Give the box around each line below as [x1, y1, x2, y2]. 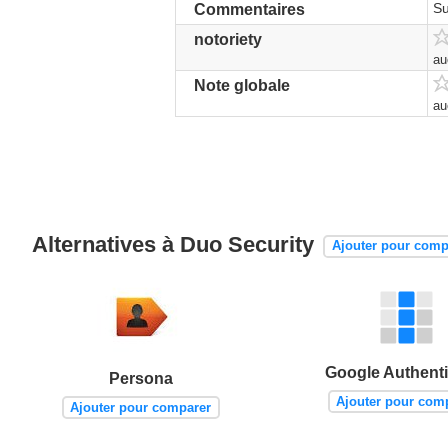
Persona [108, 370, 173, 388]
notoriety [194, 31, 262, 48]
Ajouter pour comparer [70, 399, 212, 415]
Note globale [194, 77, 290, 94]
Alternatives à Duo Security [32, 232, 320, 258]
